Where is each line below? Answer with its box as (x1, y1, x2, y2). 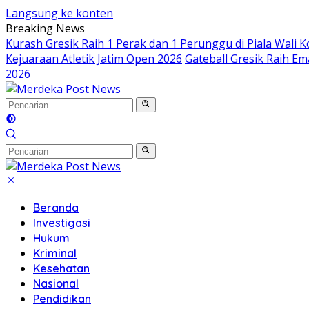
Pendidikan (33, 292, 91, 306)
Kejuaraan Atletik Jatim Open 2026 (6, 51, 182, 66)
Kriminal (33, 246, 77, 260)
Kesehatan (33, 261, 90, 275)
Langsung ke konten (6, 6, 113, 21)
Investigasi (33, 216, 90, 230)
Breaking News (6, 21, 85, 36)
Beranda (33, 201, 79, 215)
